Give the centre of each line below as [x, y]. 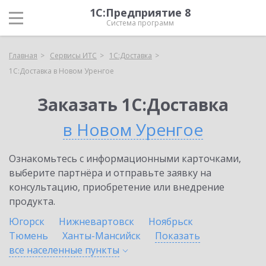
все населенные [47, 250]
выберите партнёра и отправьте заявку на [110, 173]
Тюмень [28, 236]
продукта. [32, 201]
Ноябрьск [171, 221]
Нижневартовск [96, 221]
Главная [23, 56]
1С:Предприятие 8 [140, 12]
